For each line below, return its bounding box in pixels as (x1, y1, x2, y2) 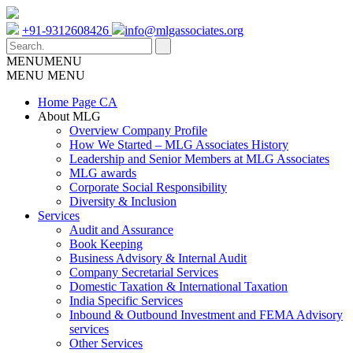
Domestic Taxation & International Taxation (69, 280, 288, 293)
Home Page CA (38, 95, 117, 109)
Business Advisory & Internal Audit (69, 251, 247, 265)
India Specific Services (69, 294, 183, 307)
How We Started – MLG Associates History (69, 138, 288, 151)
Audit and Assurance (69, 223, 173, 236)
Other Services (69, 336, 143, 350)
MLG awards (69, 166, 136, 180)
